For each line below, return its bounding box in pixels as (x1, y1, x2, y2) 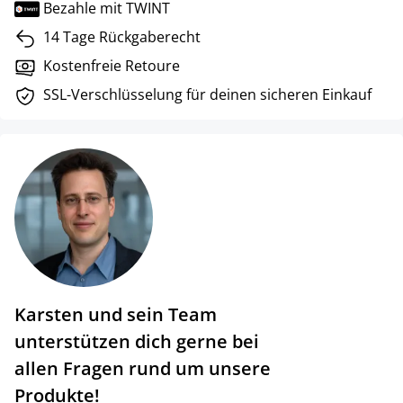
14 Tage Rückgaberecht (43, 26, 201, 47)
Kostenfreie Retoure (43, 55, 180, 76)
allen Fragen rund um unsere (14, 355, 271, 381)
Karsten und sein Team (14, 301, 217, 327)
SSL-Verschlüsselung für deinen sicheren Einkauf (43, 84, 372, 104)
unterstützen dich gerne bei (14, 328, 259, 354)
